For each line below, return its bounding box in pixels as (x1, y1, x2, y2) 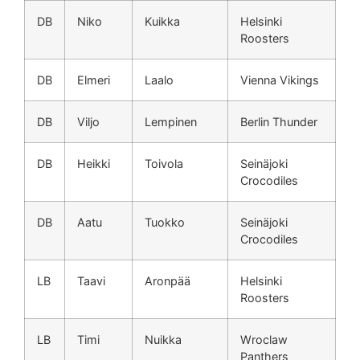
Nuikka (145, 333, 182, 347)
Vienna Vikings (240, 73, 319, 88)
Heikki (77, 157, 110, 171)
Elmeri (77, 73, 110, 88)
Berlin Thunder (240, 115, 317, 129)
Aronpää (145, 274, 190, 288)
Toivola (145, 157, 183, 171)
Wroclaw (240, 333, 288, 347)
